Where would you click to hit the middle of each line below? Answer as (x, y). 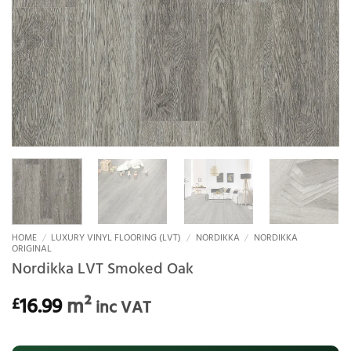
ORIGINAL (32, 249)
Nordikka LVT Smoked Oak (103, 270)
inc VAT (123, 309)
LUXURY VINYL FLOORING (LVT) (116, 238)
